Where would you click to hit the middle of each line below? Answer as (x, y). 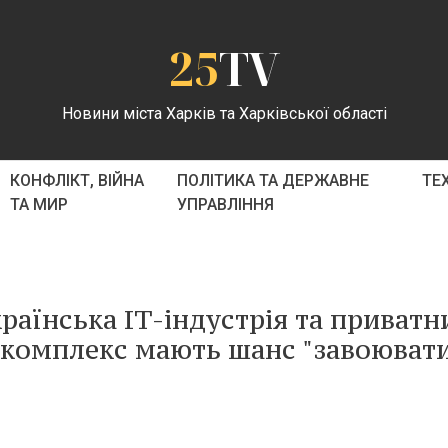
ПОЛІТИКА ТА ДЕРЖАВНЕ (273, 180)
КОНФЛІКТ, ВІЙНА (76, 180)
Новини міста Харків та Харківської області (224, 113)
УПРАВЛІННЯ (226, 204)
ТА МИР (38, 204)
